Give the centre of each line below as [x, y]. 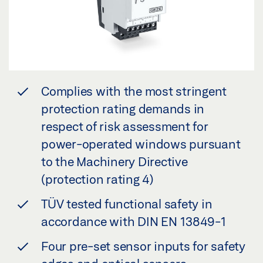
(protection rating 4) [97, 179]
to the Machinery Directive [114, 161]
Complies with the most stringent [134, 91]
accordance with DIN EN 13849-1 [134, 221]
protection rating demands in [123, 109]
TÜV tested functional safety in [127, 204]
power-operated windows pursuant [141, 144]
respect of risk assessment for [125, 126]
